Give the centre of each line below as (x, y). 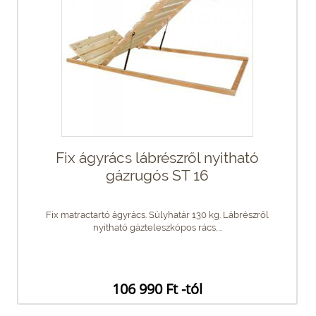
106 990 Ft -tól (157, 288)
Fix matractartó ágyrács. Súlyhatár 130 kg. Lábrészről (157, 214)
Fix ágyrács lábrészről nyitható (157, 157)
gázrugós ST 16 (157, 175)
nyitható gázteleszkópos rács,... (157, 227)
